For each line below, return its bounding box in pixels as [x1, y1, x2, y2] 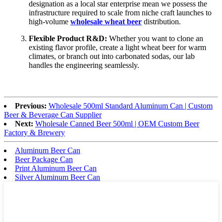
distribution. [142, 17, 181, 26]
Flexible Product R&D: [29, 34, 107, 43]
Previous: [15, 102, 47, 111]
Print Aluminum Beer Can [15, 164, 97, 173]
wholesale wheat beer [70, 17, 142, 26]
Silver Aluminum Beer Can [15, 173, 100, 182]
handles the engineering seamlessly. [29, 61, 139, 70]
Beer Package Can [15, 155, 73, 164]
